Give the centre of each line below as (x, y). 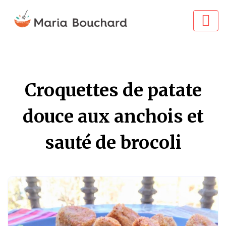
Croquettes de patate (113, 90)
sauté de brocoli (113, 143)
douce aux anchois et (113, 116)
